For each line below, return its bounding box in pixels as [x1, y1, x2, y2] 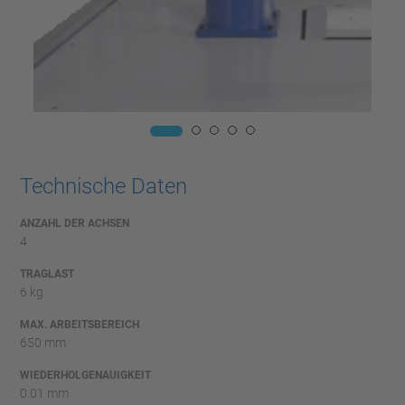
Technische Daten [20, 173, 187, 199]
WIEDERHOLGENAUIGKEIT [20, 368, 151, 381]
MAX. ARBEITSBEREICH [20, 317, 139, 331]
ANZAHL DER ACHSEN [20, 216, 129, 230]
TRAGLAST [20, 267, 74, 280]
